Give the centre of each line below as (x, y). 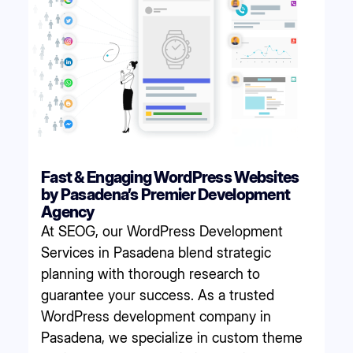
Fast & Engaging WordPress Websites (170, 177)
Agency (68, 212)
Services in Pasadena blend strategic (156, 252)
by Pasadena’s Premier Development (166, 194)
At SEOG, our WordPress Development (162, 231)
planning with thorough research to (150, 273)
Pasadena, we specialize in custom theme (172, 337)
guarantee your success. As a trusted (158, 295)
